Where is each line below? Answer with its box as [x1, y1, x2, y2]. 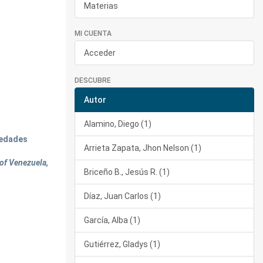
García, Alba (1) [84, 215, 140, 225]
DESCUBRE [75, 76, 111, 85]
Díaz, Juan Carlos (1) [84, 191, 161, 201]
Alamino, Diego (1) [84, 119, 151, 129]
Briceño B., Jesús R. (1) [84, 167, 170, 177]
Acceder [84, 48, 116, 58]
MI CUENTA [75, 29, 112, 38]
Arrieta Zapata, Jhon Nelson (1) [84, 143, 201, 153]
